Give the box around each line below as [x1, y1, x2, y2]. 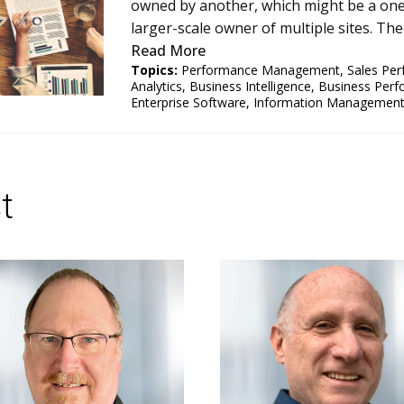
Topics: [130, 61, 178, 79]
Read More [130, 41, 206, 61]
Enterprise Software [130, 94, 246, 112]
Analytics [130, 78, 182, 96]
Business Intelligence [188, 78, 311, 96]
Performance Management [180, 61, 340, 79]
